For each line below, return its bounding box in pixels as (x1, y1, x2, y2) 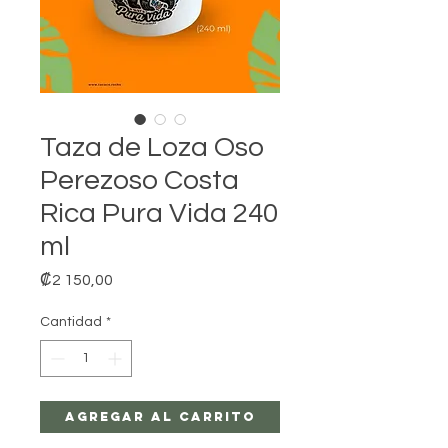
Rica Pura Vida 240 (40, 199, 278, 228)
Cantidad (40, 315, 102, 329)
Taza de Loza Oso (40, 133, 264, 162)
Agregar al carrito (64, 409, 256, 424)
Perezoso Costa (40, 166, 239, 195)
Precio (112, 270, 159, 286)
